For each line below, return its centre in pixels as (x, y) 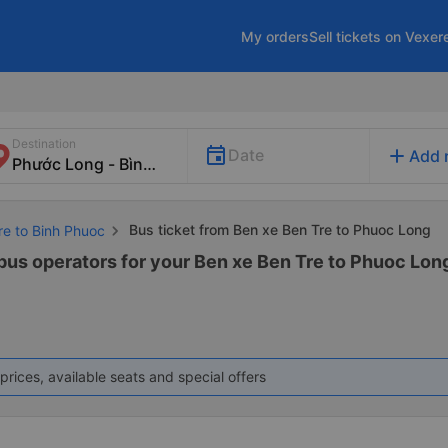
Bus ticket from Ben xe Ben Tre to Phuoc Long (278, 229)
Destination (44, 143)
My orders (275, 36)
